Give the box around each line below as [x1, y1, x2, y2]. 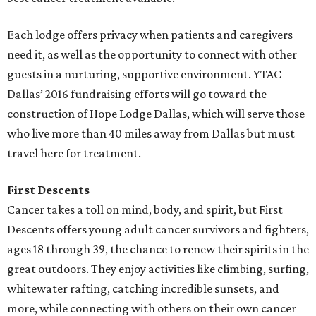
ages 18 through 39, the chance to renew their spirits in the [7, 242, 309, 257]
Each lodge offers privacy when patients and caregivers [7, 28, 293, 42]
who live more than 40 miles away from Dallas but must [7, 126, 295, 141]
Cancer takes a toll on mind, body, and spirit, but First [7, 202, 283, 217]
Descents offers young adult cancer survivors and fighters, [7, 222, 309, 237]
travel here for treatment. [7, 146, 141, 161]
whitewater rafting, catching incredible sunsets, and [7, 281, 279, 296]
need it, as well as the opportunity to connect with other [7, 47, 297, 62]
